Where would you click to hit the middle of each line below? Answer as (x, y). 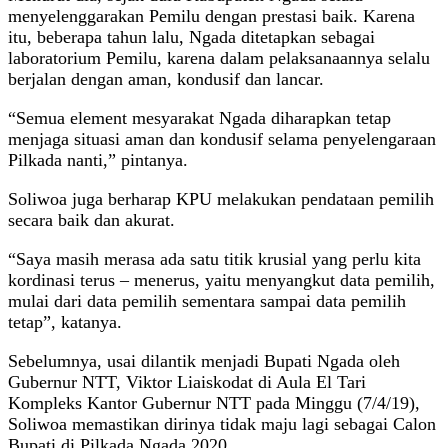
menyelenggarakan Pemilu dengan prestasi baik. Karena (211, 15)
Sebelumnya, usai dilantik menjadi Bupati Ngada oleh (204, 360)
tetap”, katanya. (65, 321)
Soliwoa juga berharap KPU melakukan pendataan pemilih (221, 198)
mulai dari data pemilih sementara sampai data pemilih (207, 300)
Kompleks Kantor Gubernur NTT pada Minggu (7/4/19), (214, 402)
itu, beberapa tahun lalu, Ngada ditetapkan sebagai (191, 36)
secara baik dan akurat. (91, 219)
